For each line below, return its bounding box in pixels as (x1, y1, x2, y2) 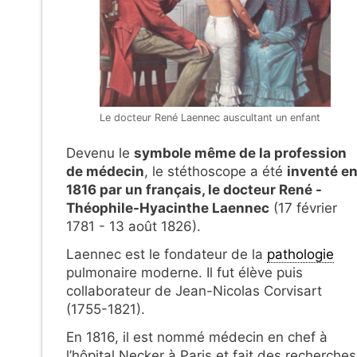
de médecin (66, 163, 144, 180)
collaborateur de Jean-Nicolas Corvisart (66, 282, 322, 299)
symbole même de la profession (134, 145, 347, 162)
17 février (278, 200, 337, 217)
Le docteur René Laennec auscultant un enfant (99, 111, 320, 124)
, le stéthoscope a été (144, 163, 287, 180)
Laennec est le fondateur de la (66, 245, 267, 262)
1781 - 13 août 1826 (66, 218, 192, 235)
